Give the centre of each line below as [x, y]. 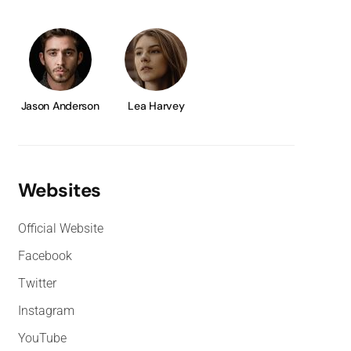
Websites [59, 190]
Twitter [37, 283]
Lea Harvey [156, 105]
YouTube [42, 338]
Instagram [46, 310]
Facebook [45, 255]
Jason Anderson [60, 105]
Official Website [60, 228]
